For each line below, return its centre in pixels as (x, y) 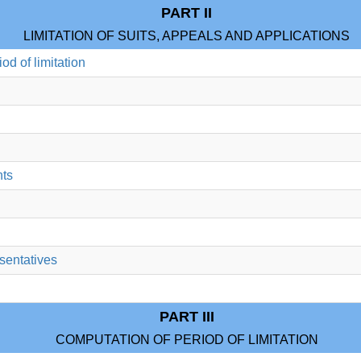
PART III (187, 317)
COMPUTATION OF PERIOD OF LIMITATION (187, 340)
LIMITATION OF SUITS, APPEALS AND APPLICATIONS (187, 36)
